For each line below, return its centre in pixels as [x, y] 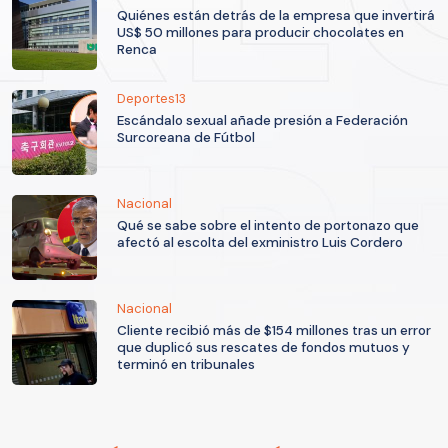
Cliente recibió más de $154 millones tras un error [274, 330]
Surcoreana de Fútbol [186, 137]
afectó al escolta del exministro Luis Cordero [260, 242]
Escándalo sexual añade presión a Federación [262, 120]
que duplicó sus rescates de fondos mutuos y [263, 347]
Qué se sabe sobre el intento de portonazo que [268, 225]
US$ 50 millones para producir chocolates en [260, 32]
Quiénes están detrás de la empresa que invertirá [276, 15]
